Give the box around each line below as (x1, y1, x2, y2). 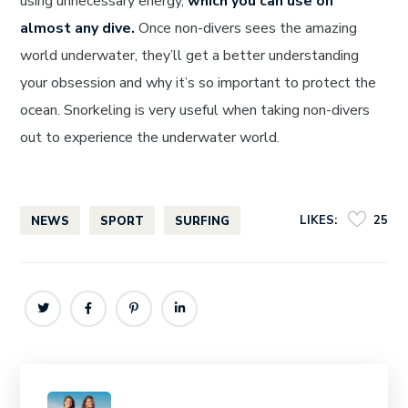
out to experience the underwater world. (20, 127, 280, 148)
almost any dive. (20, 18, 136, 39)
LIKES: (299, 211, 337, 229)
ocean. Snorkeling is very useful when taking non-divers (20, 100, 371, 121)
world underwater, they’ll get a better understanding (20, 46, 360, 66)
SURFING (175, 213, 230, 230)
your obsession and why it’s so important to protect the (20, 73, 377, 94)
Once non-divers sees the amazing (135, 18, 358, 39)
